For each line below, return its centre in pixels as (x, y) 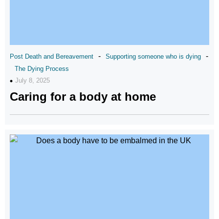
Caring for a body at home (83, 97)
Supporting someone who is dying (153, 56)
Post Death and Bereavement (52, 56)
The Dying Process (42, 69)
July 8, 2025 (33, 80)
